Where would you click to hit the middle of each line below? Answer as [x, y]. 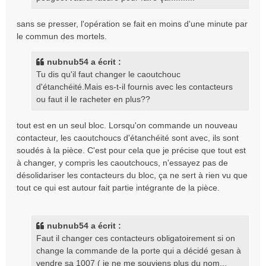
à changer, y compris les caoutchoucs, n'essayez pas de [122, 163]
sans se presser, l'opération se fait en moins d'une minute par [132, 24]
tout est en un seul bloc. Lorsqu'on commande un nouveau [127, 125]
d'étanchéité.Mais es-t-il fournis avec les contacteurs [134, 87]
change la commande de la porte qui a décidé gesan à [139, 251]
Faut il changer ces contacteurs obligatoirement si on [136, 238]
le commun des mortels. [62, 36]
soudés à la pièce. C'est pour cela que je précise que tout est [131, 150]
